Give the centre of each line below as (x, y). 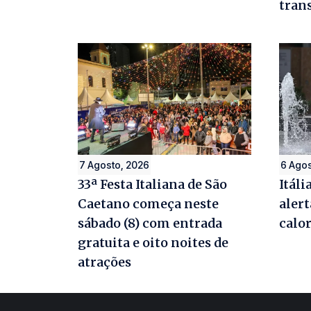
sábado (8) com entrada (150, 224)
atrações (104, 262)
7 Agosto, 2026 (114, 165)
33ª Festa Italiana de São (152, 185)
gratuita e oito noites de (153, 243)
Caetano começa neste (148, 204)
